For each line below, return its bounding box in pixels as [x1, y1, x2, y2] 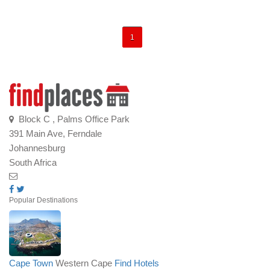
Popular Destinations [9, 195, 78, 204]
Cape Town [9, 258, 53, 268]
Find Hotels [115, 258, 159, 268]
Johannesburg [9, 143, 65, 153]
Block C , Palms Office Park [14, 114, 130, 124]
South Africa [9, 157, 57, 168]
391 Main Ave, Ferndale [9, 128, 102, 139]
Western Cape [55, 258, 112, 268]
